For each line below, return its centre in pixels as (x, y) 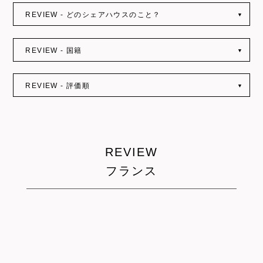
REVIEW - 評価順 (58, 85)
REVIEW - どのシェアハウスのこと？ (93, 15)
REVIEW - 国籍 (54, 50)
